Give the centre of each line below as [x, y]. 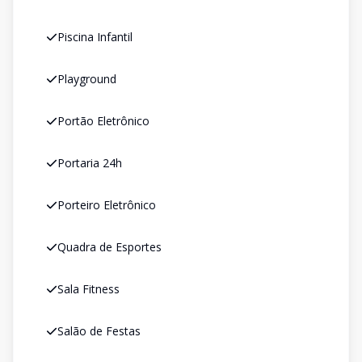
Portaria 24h [90, 163]
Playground [87, 79]
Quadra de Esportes [109, 247]
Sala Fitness [88, 289]
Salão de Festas [99, 331]
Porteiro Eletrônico [107, 205]
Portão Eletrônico [103, 121]
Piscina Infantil [95, 37]
